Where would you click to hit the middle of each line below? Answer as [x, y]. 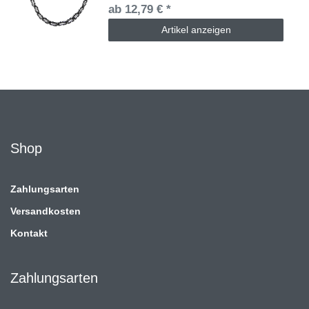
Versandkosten [46, 211]
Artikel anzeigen [196, 29]
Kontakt [29, 233]
